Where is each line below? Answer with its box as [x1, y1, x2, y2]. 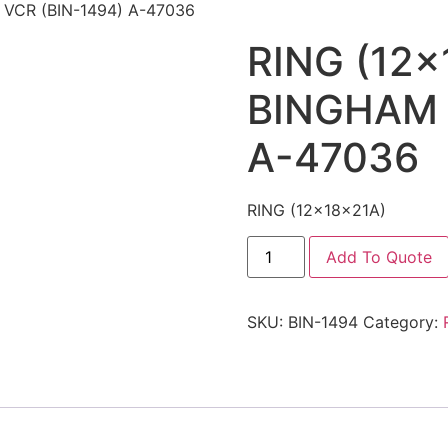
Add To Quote [325, 247, 432, 268]
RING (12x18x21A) [246, 200, 386, 221]
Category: [362, 312, 443, 333]
